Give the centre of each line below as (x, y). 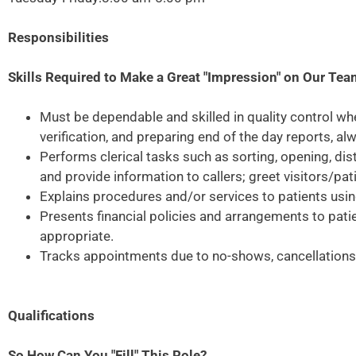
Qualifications (51, 316)
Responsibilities (58, 38)
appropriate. (77, 236)
